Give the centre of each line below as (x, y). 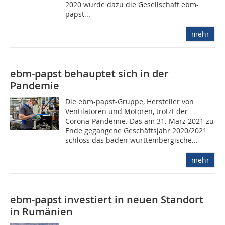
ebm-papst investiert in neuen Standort (107, 200)
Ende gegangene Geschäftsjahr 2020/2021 (136, 131)
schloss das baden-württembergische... (132, 140)
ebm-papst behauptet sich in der (89, 74)
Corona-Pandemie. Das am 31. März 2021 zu (140, 121)
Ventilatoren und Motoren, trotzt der (127, 111)
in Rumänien (41, 212)
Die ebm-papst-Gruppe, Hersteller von (130, 102)
